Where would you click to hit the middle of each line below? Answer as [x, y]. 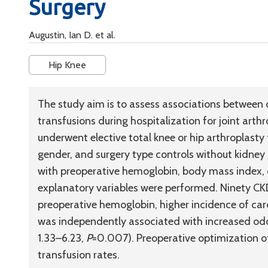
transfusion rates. [79, 255]
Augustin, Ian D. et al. [72, 35]
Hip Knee [67, 65]
